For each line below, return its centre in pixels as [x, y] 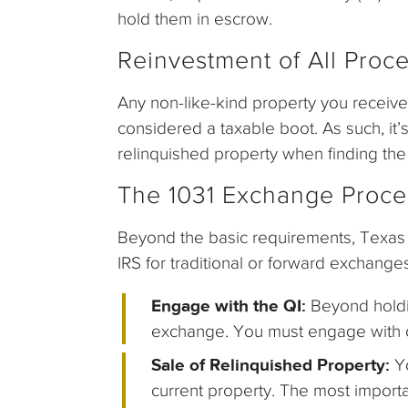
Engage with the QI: [231, 305]
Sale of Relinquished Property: [273, 365]
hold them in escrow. [195, 18]
